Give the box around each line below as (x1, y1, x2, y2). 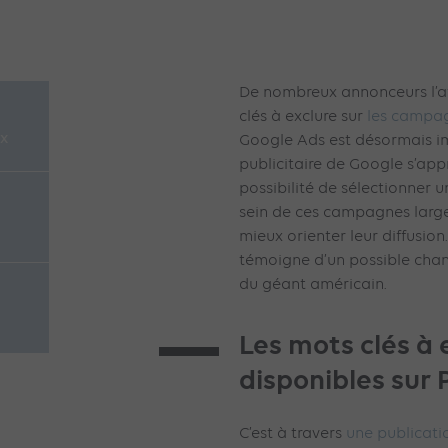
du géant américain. (239, 276, 387, 293)
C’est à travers (239, 425, 346, 442)
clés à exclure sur (239, 108, 367, 125)
